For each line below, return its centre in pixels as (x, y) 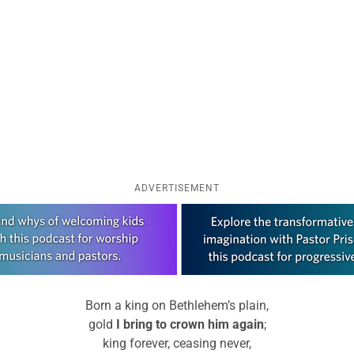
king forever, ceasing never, (177, 344)
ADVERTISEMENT (177, 188)
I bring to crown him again (190, 325)
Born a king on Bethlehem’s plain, (177, 306)
